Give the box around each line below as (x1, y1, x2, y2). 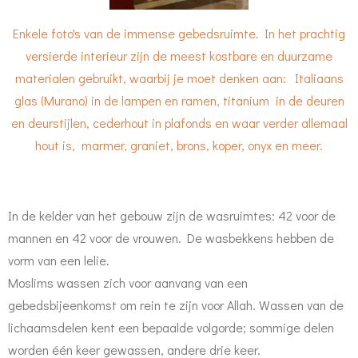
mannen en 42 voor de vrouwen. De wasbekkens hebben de (8, 229, 334, 246)
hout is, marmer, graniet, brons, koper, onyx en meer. (35, 136, 323, 153)
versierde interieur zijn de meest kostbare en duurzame (26, 46, 332, 64)
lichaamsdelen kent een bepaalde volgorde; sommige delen (8, 318, 334, 336)
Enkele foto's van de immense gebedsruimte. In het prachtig (13, 24, 345, 42)
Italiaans (294, 69, 344, 86)
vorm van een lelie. (8, 251, 109, 268)
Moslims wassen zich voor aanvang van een (8, 273, 248, 291)
